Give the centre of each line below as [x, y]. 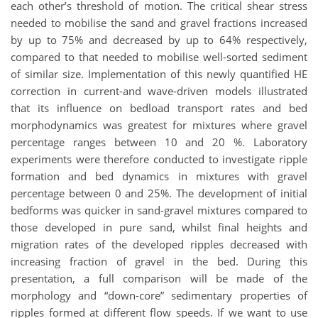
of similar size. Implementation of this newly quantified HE [159, 74]
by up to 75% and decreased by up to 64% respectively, [159, 40]
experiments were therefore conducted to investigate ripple [159, 159]
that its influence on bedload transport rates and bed [159, 108]
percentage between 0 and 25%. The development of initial [159, 193]
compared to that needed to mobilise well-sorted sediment [159, 57]
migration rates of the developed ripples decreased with [159, 245]
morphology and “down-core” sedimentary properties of [159, 296]
